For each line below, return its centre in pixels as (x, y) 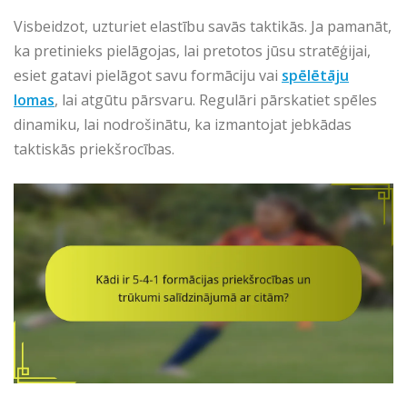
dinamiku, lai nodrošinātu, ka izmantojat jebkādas (183, 125)
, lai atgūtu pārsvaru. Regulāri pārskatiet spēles (216, 100)
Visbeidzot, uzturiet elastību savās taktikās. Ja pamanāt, (203, 27)
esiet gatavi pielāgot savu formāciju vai (148, 76)
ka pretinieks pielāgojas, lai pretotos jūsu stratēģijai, (192, 51)
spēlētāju (315, 76)
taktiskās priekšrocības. (94, 149)
